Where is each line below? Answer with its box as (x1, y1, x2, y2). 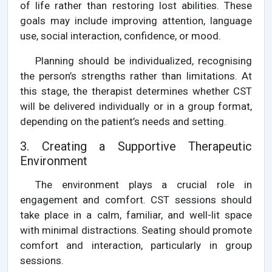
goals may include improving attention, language (20, 15, 252, 27)
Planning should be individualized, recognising (35, 55, 252, 67)
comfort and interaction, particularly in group (20, 239, 252, 252)
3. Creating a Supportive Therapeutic (20, 139, 252, 154)
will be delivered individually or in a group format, (20, 100, 252, 113)
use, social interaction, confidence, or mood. (20, 30, 221, 42)
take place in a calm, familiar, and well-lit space (20, 209, 252, 222)
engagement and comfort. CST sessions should (20, 194, 252, 206)
